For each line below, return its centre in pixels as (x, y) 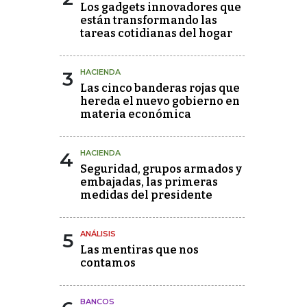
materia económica (136, 114)
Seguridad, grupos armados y (161, 169)
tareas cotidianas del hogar (156, 33)
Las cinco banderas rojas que (160, 88)
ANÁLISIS (98, 234)
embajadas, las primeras (149, 182)
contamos (108, 263)
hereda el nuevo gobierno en (160, 101)
